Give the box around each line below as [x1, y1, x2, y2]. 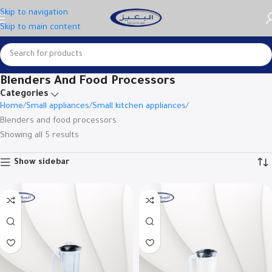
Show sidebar [14, 157, 70, 167]
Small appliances [26, 102, 89, 111]
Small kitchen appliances [92, 102, 186, 111]
